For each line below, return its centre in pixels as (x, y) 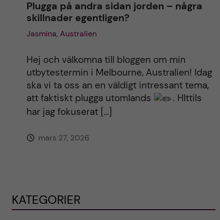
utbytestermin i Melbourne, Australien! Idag (119, 73)
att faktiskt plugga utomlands (90, 98)
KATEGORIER (46, 200)
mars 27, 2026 (63, 138)
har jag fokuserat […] (69, 112)
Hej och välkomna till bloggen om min (106, 60)
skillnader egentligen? (78, 18)
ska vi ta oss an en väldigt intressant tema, (117, 85)
